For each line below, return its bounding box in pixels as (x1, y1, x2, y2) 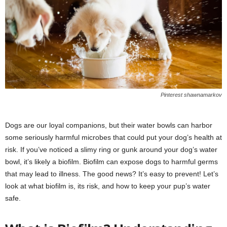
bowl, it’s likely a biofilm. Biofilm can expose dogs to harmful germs (5, 158, 218, 166)
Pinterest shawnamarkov (161, 92, 222, 98)
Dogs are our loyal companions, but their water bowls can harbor (5, 121, 212, 130)
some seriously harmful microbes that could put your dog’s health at (5, 133, 222, 142)
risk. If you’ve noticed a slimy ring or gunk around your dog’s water (5, 145, 217, 154)
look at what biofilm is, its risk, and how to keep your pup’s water (5, 182, 210, 191)
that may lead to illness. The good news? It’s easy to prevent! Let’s (5, 170, 218, 178)
